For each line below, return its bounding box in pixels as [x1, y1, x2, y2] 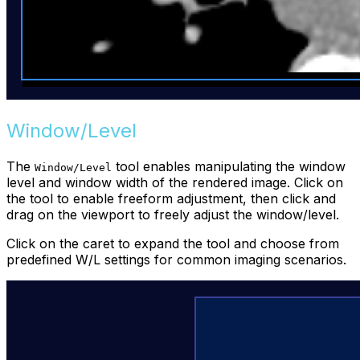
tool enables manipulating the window [112, 157, 346, 174]
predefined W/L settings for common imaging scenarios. [6, 251, 346, 268]
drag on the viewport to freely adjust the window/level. [6, 206, 339, 223]
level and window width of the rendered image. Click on [6, 174, 343, 190]
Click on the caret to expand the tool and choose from [6, 235, 339, 252]
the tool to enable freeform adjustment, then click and [6, 190, 336, 207]
